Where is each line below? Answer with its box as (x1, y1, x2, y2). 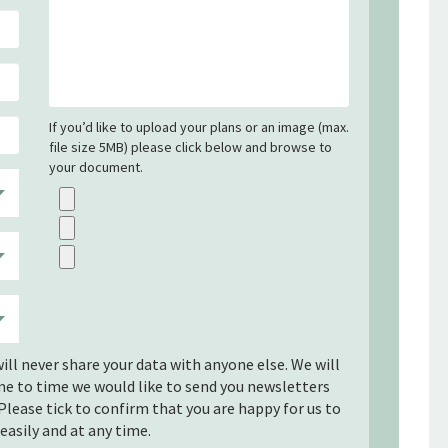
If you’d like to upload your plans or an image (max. (49, 117, 349, 136)
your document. (49, 157, 143, 176)
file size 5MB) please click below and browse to (49, 137, 332, 156)
